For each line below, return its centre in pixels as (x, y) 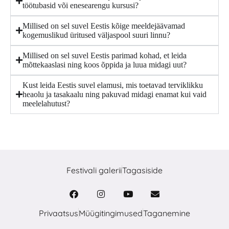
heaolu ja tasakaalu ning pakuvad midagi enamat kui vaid (114, 94)
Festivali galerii (94, 170)
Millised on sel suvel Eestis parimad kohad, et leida (105, 55)
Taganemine (167, 213)
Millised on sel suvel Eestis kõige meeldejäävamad (104, 26)
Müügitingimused (111, 213)
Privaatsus (59, 213)
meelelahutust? (46, 103)
